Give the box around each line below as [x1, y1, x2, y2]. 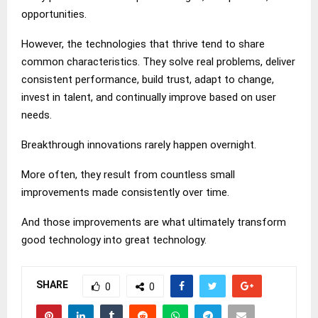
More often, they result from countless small [21, 168, 235, 181]
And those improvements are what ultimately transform [21, 215, 286, 229]
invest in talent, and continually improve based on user [21, 90, 276, 104]
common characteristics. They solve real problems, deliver [21, 55, 295, 68]
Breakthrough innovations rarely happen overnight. [21, 138, 256, 151]
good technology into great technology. [21, 233, 207, 246]
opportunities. [21, 7, 87, 21]
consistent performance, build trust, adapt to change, [21, 72, 274, 86]
